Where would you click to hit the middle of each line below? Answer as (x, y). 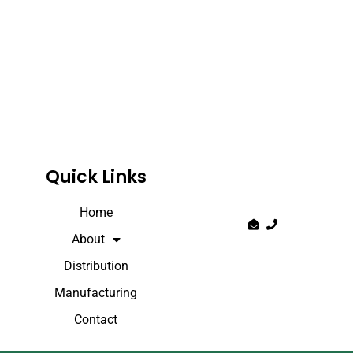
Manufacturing (96, 292)
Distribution (96, 266)
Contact (96, 319)
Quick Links (96, 176)
